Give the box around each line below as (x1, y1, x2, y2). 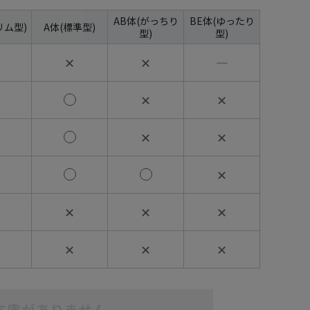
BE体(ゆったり (189, 13, 255, 28)
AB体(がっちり (113, 13, 179, 28)
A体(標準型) (44, 19, 95, 34)
